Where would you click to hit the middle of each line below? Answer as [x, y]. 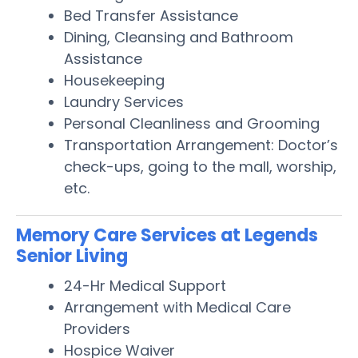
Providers [97, 328]
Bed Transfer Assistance [151, 15]
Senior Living [72, 256]
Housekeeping [114, 80]
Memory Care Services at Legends [167, 235]
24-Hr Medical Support [145, 285]
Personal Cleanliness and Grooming [192, 123]
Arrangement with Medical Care [177, 307]
